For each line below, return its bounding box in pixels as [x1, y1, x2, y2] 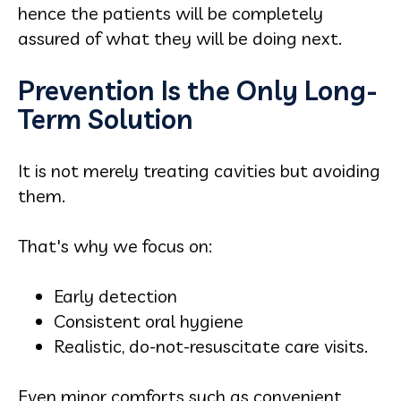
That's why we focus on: [18, 235, 212, 257]
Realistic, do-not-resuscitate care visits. [54, 335, 368, 357]
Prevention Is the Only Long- [18, 73, 378, 107]
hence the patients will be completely [18, 2, 323, 24]
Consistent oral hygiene [54, 310, 243, 332]
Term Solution [18, 102, 193, 136]
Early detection [54, 285, 177, 307]
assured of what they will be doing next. [18, 27, 342, 49]
